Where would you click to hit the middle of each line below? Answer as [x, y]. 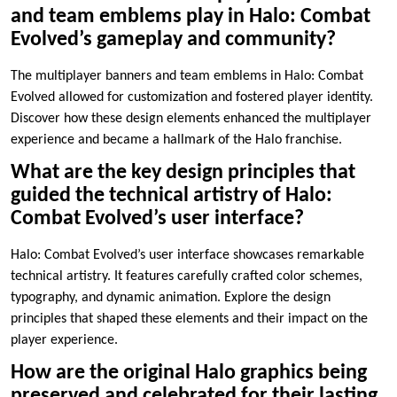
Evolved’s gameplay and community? [173, 40]
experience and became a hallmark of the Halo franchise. [176, 140]
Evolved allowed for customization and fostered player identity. [192, 98]
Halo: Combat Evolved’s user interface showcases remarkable [187, 256]
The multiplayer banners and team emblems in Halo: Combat [187, 77]
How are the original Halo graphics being [189, 374]
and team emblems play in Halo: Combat [191, 17]
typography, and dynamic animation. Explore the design [171, 298]
